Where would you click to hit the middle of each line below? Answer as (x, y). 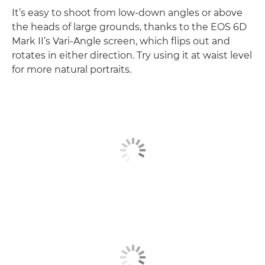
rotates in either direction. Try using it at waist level (132, 55)
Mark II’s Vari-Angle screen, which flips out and (121, 41)
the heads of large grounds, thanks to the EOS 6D (129, 27)
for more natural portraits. (72, 70)
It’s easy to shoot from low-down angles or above (127, 13)
